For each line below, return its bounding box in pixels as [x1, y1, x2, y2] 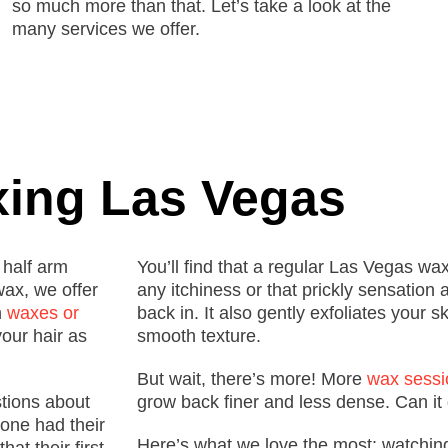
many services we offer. [12, 19, 200, 39]
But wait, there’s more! [137, 369, 321, 389]
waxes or [7, 303, 79, 323]
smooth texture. [137, 326, 261, 346]
